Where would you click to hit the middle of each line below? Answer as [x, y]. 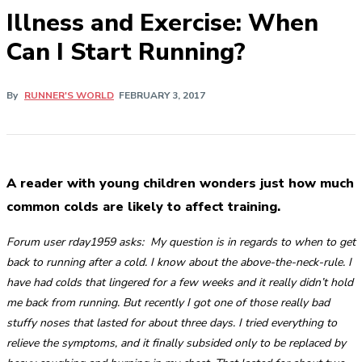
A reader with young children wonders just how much [180, 183]
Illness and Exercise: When [162, 23]
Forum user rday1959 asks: [75, 242]
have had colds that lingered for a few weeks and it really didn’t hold [180, 282]
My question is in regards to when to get [253, 242]
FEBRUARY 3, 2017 [162, 96]
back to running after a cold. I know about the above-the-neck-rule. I [179, 262]
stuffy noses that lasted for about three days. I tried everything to [172, 322]
